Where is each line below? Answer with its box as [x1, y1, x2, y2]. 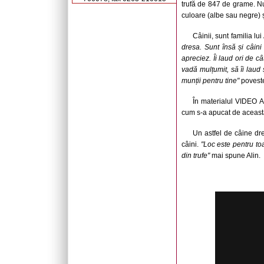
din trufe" [181, 151, 210, 160]
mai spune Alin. [210, 151, 260, 160]
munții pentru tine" [181, 77, 239, 85]
